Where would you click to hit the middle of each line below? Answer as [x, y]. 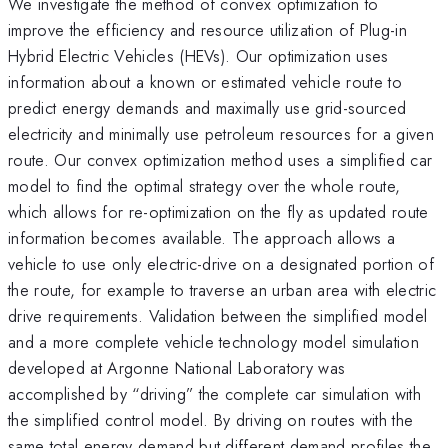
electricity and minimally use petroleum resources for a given [221, 133]
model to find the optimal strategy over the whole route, [204, 185]
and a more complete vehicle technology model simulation [214, 341]
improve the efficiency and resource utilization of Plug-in [207, 29]
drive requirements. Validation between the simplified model [218, 315]
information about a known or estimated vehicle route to [205, 81]
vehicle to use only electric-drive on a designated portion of [221, 263]
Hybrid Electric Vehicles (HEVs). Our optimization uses [198, 55]
